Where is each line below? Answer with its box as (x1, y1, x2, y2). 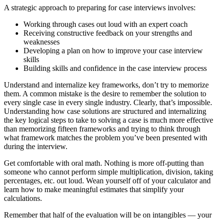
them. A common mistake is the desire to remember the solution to (4, 89, 206, 98)
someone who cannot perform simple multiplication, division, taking (4, 168, 213, 176)
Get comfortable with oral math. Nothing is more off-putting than (4, 159, 204, 168)
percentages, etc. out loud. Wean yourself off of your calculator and (4, 176, 211, 185)
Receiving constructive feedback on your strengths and (23, 29, 192, 38)
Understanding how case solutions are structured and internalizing (4, 107, 206, 116)
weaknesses (23, 38, 60, 46)
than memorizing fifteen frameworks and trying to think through (4, 125, 200, 133)
